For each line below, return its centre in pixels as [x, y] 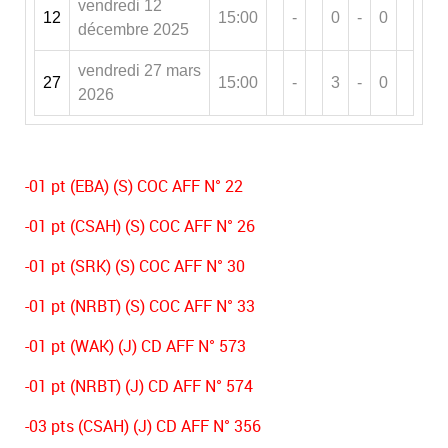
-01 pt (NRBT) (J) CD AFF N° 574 [139, 386]
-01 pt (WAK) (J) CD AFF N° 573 [135, 346]
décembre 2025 [133, 29]
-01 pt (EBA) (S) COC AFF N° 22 [134, 186]
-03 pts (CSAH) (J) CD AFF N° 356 [143, 426]
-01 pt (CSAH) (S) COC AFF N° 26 [140, 226]
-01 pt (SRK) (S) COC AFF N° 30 [135, 266]
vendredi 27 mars [139, 70]
